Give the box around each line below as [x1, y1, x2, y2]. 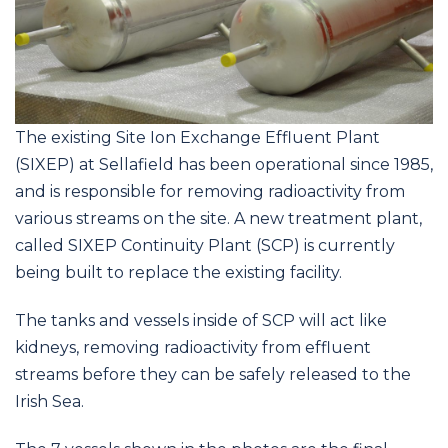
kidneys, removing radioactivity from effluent [15, 337, 371, 357]
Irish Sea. [15, 391, 84, 411]
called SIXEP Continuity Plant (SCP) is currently [15, 235, 395, 255]
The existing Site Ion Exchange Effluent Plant [15, 127, 380, 147]
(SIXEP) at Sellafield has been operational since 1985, [15, 154, 433, 174]
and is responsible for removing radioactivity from [15, 181, 405, 201]
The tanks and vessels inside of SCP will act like [15, 310, 387, 330]
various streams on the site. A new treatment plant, [15, 208, 422, 228]
